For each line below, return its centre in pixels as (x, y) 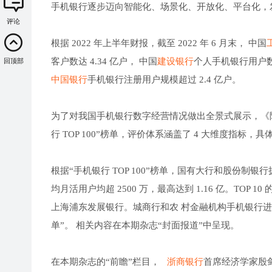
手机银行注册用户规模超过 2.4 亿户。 (164, 79)
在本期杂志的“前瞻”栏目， (109, 261)
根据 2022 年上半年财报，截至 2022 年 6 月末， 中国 (159, 43)
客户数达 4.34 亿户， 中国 (104, 61)
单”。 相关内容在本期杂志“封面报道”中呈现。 (145, 225)
